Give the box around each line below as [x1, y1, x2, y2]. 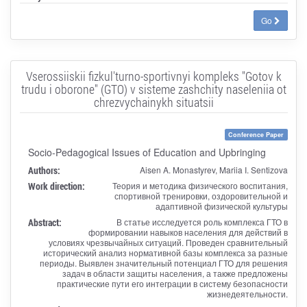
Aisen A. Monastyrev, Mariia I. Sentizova [139, 163, 288, 175]
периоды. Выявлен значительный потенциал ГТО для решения [39, 256, 288, 269]
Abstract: [27, 215, 62, 229]
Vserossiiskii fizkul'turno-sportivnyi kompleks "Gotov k [25, 67, 282, 84]
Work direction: [27, 179, 85, 193]
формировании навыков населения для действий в [88, 225, 288, 238]
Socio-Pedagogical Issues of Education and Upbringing [27, 145, 266, 159]
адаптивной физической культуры [155, 199, 288, 212]
